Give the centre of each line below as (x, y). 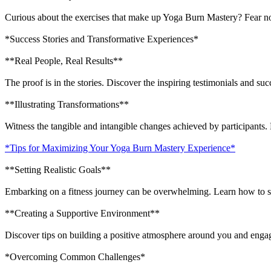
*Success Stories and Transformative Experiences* (102, 39)
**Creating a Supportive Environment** (82, 213)
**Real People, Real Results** (64, 60)
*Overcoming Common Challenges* (75, 256)
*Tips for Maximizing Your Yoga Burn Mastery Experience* (120, 148)
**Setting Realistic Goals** (58, 169)
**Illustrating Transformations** (67, 104)
